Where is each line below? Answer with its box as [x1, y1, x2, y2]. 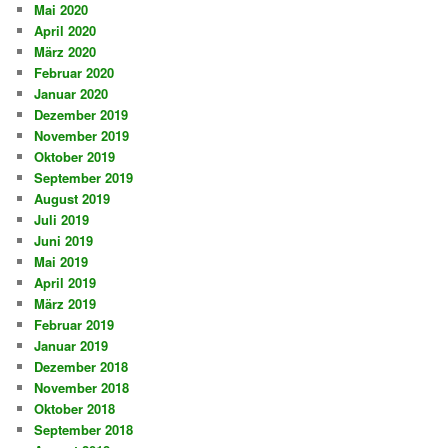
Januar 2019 [34, 336, 109, 356]
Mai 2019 [34, 252, 89, 272]
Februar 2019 [34, 315, 115, 335]
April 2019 [34, 273, 97, 293]
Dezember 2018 [34, 357, 129, 377]
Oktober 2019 [34, 147, 116, 167]
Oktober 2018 [34, 399, 116, 419]
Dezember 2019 [34, 105, 129, 125]
